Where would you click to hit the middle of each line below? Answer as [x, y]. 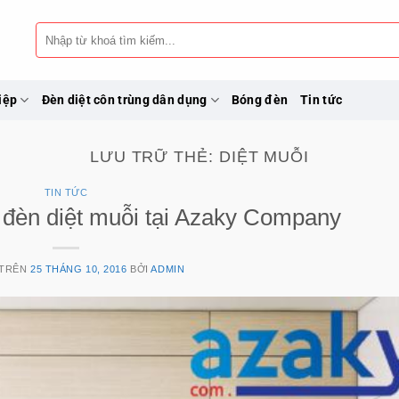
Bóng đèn [260, 100]
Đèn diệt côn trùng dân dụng [124, 100]
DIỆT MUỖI [264, 156]
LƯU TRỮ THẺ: [154, 156]
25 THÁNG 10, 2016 [79, 269]
